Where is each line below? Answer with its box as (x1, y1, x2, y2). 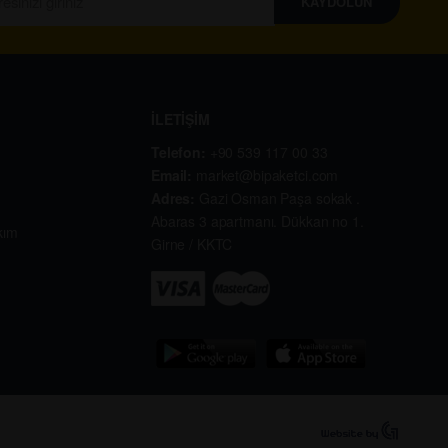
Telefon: (151, 142, 210, 163)
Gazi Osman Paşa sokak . (199, 188, 360, 209)
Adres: (151, 188, 200, 209)
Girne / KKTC (151, 234, 233, 255)
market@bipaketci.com (196, 165, 339, 186)
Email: (151, 165, 197, 186)
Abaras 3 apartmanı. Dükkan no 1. (151, 211, 364, 232)
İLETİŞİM (151, 109, 210, 130)
